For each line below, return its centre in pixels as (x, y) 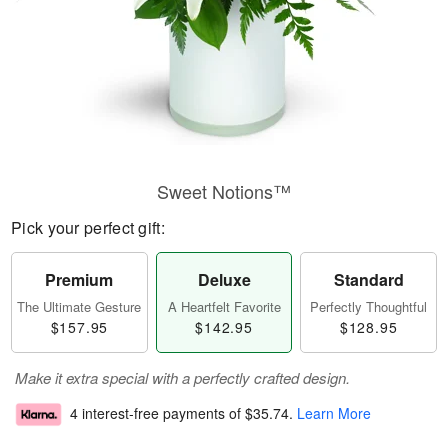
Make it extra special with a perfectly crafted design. (182, 377)
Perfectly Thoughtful (369, 306)
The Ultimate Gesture (79, 306)
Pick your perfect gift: (88, 227)
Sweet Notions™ (224, 191)
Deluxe (224, 279)
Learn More (334, 413)
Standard (368, 279)
